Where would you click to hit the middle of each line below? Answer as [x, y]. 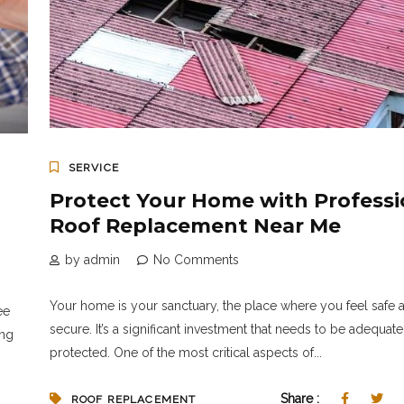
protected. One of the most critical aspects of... [185, 352]
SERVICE [93, 167]
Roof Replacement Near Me [195, 225]
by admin [92, 259]
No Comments [196, 259]
